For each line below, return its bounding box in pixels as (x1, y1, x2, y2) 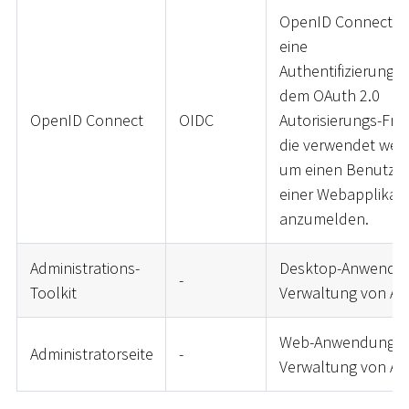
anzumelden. (278, 208, 369, 230)
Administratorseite (29, 343, 153, 365)
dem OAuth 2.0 (278, 85, 380, 107)
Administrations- (29, 257, 140, 279)
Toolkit (29, 282, 77, 304)
